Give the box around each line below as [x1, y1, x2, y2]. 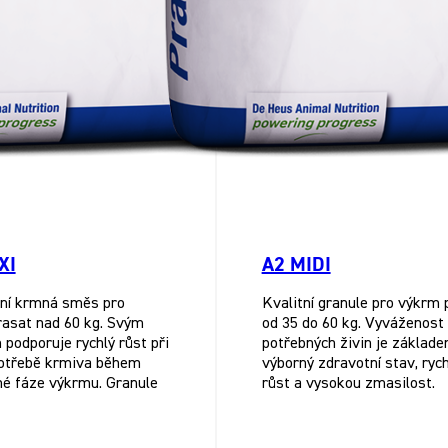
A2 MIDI [261, 251, 331, 277]
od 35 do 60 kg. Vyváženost [261, 316, 444, 333]
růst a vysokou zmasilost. [261, 376, 435, 393]
